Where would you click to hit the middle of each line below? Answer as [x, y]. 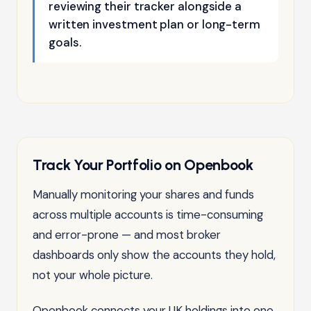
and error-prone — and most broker [127, 234]
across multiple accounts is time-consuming [148, 214]
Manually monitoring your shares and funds [143, 194]
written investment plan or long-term [154, 24]
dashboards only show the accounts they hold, [154, 254]
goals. [65, 42]
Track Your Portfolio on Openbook [143, 164]
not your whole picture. [93, 275]
